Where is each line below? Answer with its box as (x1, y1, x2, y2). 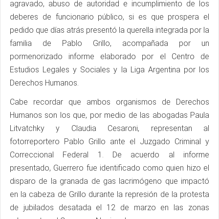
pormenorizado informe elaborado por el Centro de (10, 51, 209, 61)
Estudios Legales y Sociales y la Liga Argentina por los (10, 65, 209, 74)
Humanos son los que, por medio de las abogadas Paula (10, 110, 209, 120)
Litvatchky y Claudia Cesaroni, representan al (10, 123, 209, 133)
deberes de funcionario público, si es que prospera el (10, 12, 209, 22)
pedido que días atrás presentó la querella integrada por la (10, 25, 209, 35)
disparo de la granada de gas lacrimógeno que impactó (10, 176, 209, 186)
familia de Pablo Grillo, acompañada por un (10, 38, 209, 48)
